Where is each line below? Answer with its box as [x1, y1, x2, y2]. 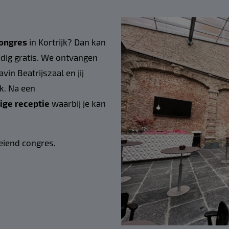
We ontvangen [40, 52, 98, 62]
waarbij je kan [49, 98, 106, 108]
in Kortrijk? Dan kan [27, 36, 106, 47]
